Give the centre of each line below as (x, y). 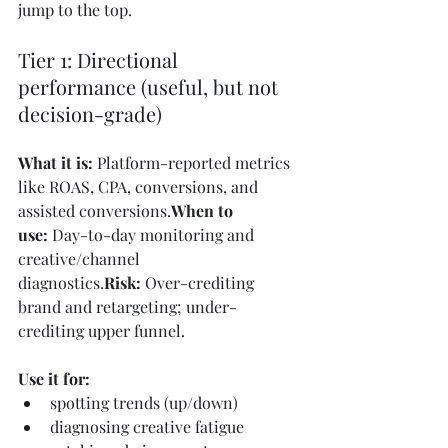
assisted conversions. (94, 211)
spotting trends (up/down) (144, 403)
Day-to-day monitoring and (153, 235)
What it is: (55, 163)
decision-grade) (90, 114)
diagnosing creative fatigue (147, 427)
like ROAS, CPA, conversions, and (140, 187)
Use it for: (54, 379)
